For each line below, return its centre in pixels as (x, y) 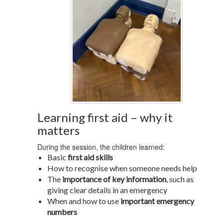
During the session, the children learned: (101, 147)
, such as (180, 179)
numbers (62, 212)
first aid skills (90, 157)
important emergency (157, 201)
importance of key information (114, 179)
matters (58, 130)
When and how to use (84, 201)
